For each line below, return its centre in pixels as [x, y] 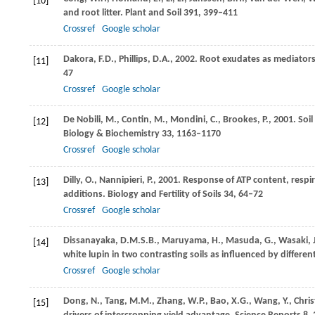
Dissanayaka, [92, 241]
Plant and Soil [152, 13]
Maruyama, [187, 241]
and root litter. [93, 13]
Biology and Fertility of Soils [163, 195]
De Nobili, [84, 120]
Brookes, [243, 120]
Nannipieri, [123, 181]
